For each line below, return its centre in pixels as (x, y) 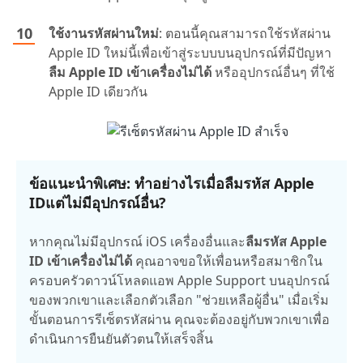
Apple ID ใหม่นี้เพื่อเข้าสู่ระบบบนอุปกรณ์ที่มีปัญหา (190, 52)
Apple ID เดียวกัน (98, 91)
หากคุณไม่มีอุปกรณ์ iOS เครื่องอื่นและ (137, 242)
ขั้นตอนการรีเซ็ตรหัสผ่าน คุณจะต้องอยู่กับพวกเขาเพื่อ (179, 320)
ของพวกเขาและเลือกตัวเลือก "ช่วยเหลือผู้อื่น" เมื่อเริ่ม (179, 300)
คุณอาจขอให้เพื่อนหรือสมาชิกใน (227, 261)
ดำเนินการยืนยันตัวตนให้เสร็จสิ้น (121, 339)
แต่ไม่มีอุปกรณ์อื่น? (106, 203)
